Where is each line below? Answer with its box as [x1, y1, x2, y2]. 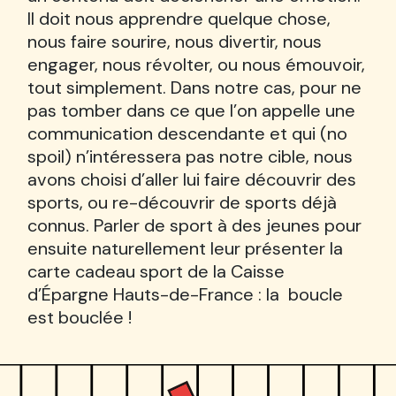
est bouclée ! [27, 305, 132, 329]
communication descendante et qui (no [27, 121, 347, 145]
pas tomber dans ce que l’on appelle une [27, 98, 355, 122]
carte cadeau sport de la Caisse [27, 259, 285, 283]
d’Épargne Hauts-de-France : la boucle [27, 282, 343, 306]
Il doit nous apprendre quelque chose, [27, 6, 331, 30]
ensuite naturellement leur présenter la [27, 236, 343, 260]
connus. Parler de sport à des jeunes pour [27, 213, 362, 237]
